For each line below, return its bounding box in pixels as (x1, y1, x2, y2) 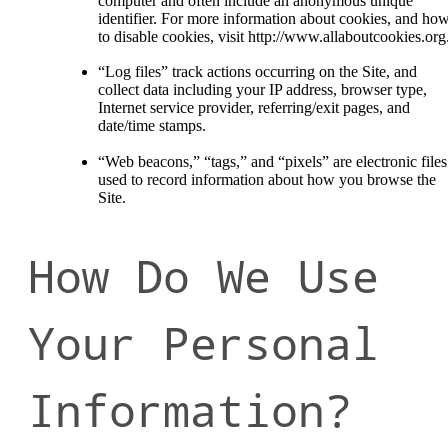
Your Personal (28, 312, 379, 372)
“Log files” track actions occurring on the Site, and (98, 63, 417, 81)
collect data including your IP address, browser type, (98, 81, 427, 99)
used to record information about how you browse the (98, 170, 436, 188)
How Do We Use (28, 245, 379, 305)
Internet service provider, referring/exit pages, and (98, 99, 410, 117)
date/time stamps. (98, 117, 206, 135)
